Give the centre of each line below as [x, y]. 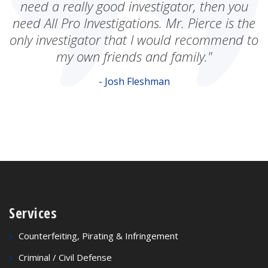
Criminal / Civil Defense [65, 257]
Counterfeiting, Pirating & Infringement [98, 235]
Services [33, 212]
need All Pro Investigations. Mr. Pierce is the [134, 22]
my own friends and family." [134, 56]
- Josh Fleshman [134, 81]
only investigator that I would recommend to [134, 39]
